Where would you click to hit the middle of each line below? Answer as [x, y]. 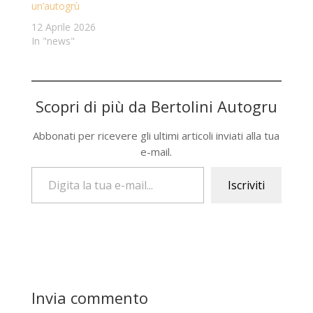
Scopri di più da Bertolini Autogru [156, 107]
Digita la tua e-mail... [43, 166]
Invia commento [89, 298]
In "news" [53, 41]
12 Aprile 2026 [63, 27]
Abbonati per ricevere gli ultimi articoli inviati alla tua [156, 136]
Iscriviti [247, 185]
